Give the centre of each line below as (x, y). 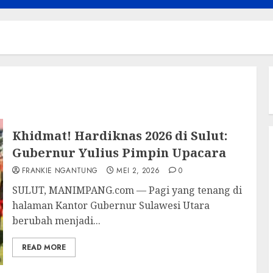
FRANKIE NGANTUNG (60, 170)
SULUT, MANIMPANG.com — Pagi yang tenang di (127, 190)
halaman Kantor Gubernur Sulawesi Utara (111, 205)
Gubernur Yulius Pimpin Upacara (119, 152)
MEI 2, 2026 (138, 170)
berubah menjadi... (56, 220)
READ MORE (44, 247)
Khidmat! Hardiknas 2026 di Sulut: (119, 135)
